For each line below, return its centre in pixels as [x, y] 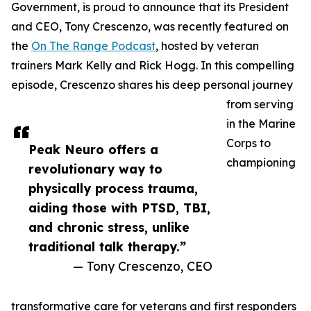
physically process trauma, [113, 188]
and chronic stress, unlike [109, 227]
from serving [260, 104]
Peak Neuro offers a [93, 150]
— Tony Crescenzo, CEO [143, 266]
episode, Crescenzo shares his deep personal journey [152, 85]
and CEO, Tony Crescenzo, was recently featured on [150, 27]
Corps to [249, 143]
